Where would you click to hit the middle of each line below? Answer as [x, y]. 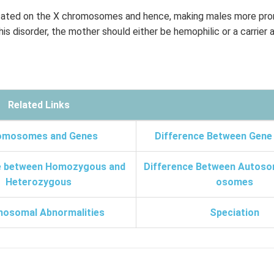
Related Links [39, 105]
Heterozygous [38, 182]
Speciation [234, 213]
